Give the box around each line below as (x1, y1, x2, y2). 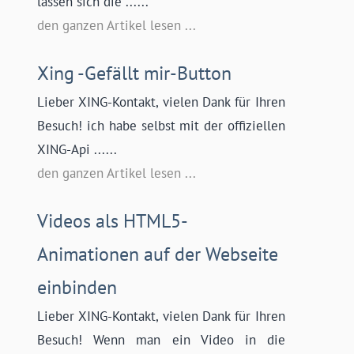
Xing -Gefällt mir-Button (37, 61, 232, 86)
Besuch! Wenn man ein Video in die (37, 331, 285, 349)
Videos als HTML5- (37, 209, 189, 234)
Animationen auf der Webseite (37, 242, 279, 267)
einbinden (37, 275, 118, 300)
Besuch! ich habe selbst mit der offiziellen (37, 117, 285, 135)
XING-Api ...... (37, 141, 118, 159)
